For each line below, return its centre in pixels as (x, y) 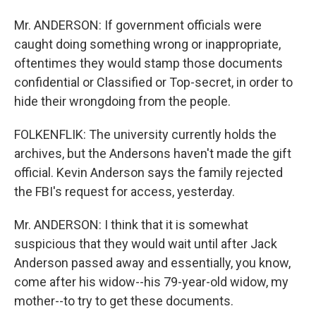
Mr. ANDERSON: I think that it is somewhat (131, 225)
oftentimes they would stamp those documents (148, 63)
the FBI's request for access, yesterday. (124, 192)
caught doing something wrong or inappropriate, (147, 44)
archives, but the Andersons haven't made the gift (153, 153)
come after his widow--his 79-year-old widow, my (151, 282)
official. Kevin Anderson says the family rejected (148, 172)
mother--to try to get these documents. (124, 301)
